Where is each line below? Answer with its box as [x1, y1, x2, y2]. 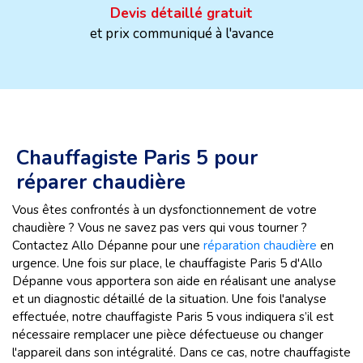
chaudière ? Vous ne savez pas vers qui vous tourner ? [12, 220, 307, 236]
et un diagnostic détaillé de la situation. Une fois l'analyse [12, 291, 327, 307]
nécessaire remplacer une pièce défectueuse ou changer [12, 327, 323, 343]
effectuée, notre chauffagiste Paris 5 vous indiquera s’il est [12, 309, 334, 325]
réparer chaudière [16, 169, 186, 196]
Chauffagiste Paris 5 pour [16, 144, 258, 172]
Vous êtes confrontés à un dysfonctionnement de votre [12, 202, 317, 218]
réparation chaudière [203, 237, 317, 254]
